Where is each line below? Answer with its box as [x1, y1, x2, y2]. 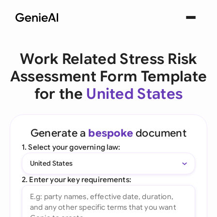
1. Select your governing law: [22, 142, 121, 152]
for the [34, 85, 87, 103]
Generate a [31, 126, 89, 139]
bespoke [88, 126, 133, 139]
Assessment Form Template [10, 67, 207, 86]
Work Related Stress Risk [20, 50, 197, 68]
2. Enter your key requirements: [22, 175, 131, 184]
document [133, 126, 186, 139]
